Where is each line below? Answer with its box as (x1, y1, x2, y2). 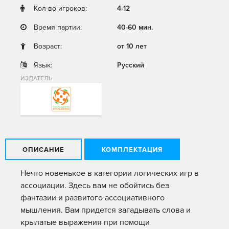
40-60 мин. (117, 23, 153, 32)
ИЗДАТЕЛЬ (20, 75, 52, 82)
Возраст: (34, 42, 62, 51)
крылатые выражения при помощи (20, 217, 150, 227)
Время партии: (34, 23, 82, 32)
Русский (117, 61, 144, 70)
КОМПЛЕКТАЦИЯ (102, 146, 163, 154)
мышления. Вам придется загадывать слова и (20, 205, 191, 215)
